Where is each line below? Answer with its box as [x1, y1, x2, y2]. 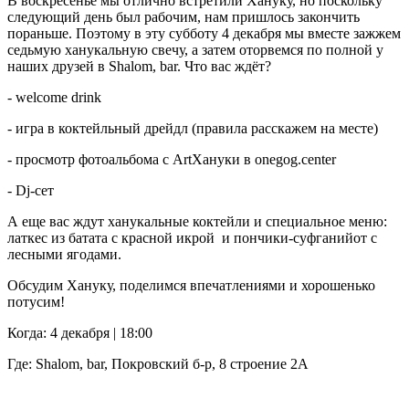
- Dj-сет [7, 183, 54, 199]
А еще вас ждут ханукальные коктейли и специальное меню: [7, 214, 387, 230]
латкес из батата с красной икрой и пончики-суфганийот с [7, 230, 377, 246]
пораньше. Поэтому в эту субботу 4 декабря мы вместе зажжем [7, 26, 401, 42]
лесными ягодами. [7, 246, 121, 263]
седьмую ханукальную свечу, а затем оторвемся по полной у [7, 42, 383, 58]
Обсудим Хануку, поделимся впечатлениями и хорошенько [7, 278, 375, 294]
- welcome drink [7, 89, 101, 106]
